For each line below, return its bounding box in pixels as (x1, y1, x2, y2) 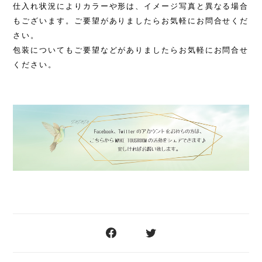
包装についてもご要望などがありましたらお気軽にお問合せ (13, 45, 249, 54)
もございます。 (13, 16, 74, 25)
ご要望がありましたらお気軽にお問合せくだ (74, 16, 249, 25)
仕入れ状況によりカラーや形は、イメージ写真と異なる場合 (13, 1, 249, 11)
